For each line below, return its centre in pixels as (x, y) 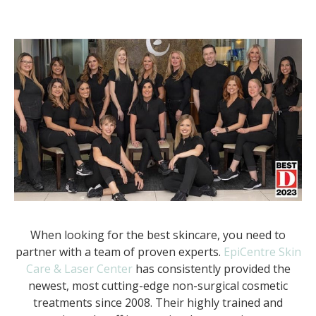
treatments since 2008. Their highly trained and (158, 303)
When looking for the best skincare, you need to (158, 235)
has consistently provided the (211, 269)
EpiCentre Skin (262, 252)
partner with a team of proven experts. (119, 252)
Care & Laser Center (79, 269)
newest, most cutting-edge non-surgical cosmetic (158, 286)
